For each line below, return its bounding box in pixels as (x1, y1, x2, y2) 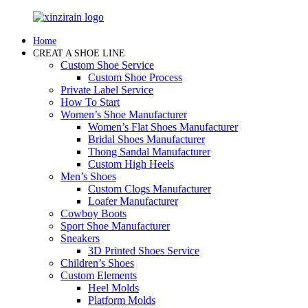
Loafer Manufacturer (88, 195, 178, 207)
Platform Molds (88, 294, 155, 306)
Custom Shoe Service (60, 59, 154, 71)
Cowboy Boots (60, 208, 126, 219)
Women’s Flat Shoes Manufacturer (88, 121, 238, 133)
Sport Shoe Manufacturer (60, 220, 170, 232)
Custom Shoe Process (88, 71, 182, 83)
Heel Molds (88, 282, 139, 294)
